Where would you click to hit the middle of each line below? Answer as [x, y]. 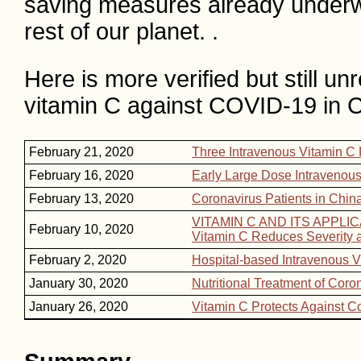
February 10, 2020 [81, 230]
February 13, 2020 [81, 199]
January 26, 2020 [79, 307]
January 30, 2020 [79, 284]
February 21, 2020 [81, 152]
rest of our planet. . [121, 32]
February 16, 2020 [81, 176]
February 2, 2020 [78, 260]
